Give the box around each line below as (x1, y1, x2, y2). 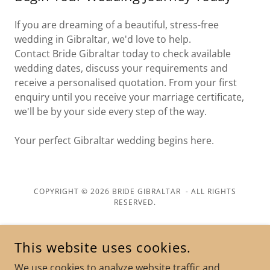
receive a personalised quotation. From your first (14, 76, 237, 89)
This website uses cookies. (14, 238, 191, 256)
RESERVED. (114, 197, 156, 207)
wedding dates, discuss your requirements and (14, 61, 228, 75)
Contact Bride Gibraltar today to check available (14, 47, 231, 60)
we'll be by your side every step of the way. (14, 105, 207, 118)
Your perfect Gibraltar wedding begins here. (14, 134, 214, 147)
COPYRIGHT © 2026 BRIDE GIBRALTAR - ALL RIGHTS (33, 186, 237, 196)
